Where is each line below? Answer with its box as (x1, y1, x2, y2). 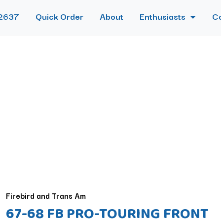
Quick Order (36, 9, 83, 23)
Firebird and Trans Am (5, 189, 86, 201)
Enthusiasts (140, 9, 187, 23)
